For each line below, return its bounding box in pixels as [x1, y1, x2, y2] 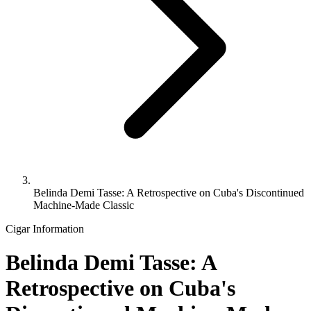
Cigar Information [6, 223, 84, 235]
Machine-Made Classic [33, 199, 134, 211]
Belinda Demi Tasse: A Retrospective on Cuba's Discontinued [33, 187, 304, 199]
